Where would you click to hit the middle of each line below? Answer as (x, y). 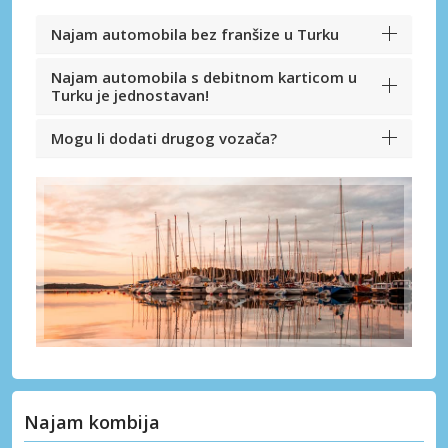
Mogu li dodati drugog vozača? (164, 138)
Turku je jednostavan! (130, 95)
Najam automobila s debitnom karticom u (204, 77)
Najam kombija (92, 421)
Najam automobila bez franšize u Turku (195, 34)
